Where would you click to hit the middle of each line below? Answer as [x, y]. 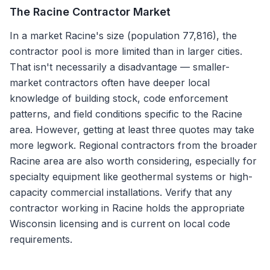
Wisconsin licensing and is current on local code [120, 224]
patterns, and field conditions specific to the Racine [126, 114]
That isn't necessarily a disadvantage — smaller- [120, 67]
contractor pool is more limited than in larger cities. [126, 51]
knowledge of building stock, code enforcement [119, 98]
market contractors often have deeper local [110, 83]
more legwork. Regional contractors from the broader [133, 145]
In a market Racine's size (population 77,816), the [123, 36]
